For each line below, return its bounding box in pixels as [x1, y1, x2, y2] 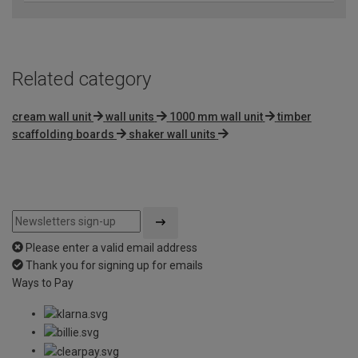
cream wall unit [12, 109, 91, 123]
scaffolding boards [12, 127, 114, 141]
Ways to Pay [12, 276, 74, 289]
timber [276, 109, 312, 123]
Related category [12, 67, 151, 90]
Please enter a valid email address [26, 241, 197, 254]
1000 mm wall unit [169, 109, 263, 123]
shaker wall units [129, 127, 217, 141]
